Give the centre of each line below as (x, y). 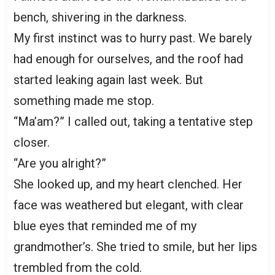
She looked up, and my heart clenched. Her (128, 184)
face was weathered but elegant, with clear (129, 205)
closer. (32, 142)
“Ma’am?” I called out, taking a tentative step (133, 121)
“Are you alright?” (60, 163)
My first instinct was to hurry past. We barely (133, 38)
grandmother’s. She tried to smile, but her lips (135, 246)
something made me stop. (84, 100)
